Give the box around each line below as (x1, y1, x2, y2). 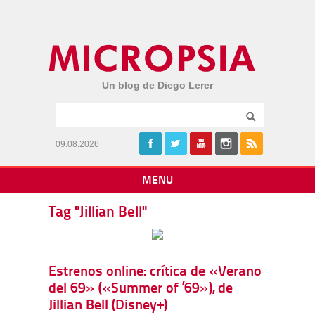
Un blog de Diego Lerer (102, 79, 213, 91)
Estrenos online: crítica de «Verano (49, 265, 262, 279)
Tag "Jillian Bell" (49, 205, 147, 220)
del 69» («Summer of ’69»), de (49, 282, 233, 296)
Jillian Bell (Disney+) (49, 299, 167, 313)
